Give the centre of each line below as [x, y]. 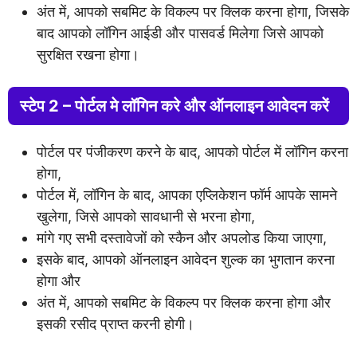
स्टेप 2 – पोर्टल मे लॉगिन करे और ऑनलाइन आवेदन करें [175, 106]
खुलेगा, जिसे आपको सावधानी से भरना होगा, [146, 216]
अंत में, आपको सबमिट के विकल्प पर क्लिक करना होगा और [184, 302]
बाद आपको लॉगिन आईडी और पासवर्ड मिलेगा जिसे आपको [180, 33]
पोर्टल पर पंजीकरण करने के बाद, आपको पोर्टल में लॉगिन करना [192, 151]
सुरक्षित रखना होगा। [88, 54]
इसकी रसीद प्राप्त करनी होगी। [116, 324]
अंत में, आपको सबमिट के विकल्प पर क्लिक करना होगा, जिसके [193, 11]
